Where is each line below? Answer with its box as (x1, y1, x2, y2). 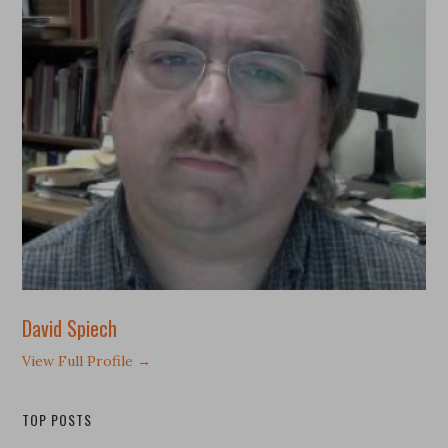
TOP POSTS (22, 409, 93, 431)
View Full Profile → (22, 352, 152, 371)
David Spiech (22, 313, 118, 344)
